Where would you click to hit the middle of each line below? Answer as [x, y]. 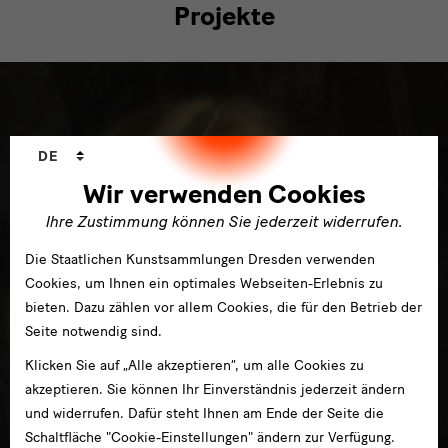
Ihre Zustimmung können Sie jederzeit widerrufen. [224, 221]
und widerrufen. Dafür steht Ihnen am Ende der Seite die [204, 413]
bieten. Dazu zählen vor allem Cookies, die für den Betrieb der [223, 307]
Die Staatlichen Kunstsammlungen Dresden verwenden [200, 259]
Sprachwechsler [80, 146]
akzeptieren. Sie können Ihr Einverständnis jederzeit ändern [215, 389]
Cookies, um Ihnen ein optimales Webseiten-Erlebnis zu [204, 283]
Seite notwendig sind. [93, 331]
